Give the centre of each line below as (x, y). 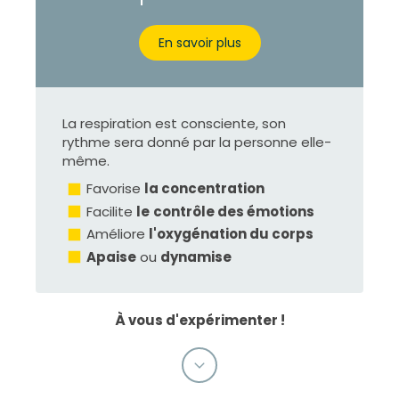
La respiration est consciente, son (174, 123)
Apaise (111, 256)
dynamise (196, 256)
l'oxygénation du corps (231, 234)
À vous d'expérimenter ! (199, 320)
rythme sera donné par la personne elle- (197, 142)
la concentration (204, 188)
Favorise (115, 188)
